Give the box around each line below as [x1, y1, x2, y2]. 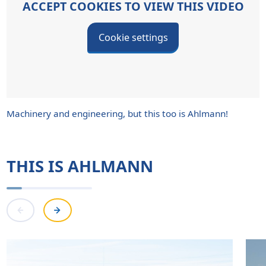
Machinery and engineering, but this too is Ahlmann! [6, 107, 228, 119]
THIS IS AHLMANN [6, 155, 153, 178]
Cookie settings [98, 30, 168, 44]
